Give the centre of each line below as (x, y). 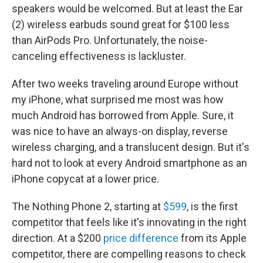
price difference (141, 238)
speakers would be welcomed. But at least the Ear (127, 9)
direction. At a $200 (58, 238)
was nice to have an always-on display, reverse (120, 131)
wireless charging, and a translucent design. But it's (131, 147)
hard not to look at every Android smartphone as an (129, 163)
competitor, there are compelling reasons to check (129, 254)
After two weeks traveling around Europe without (125, 84)
